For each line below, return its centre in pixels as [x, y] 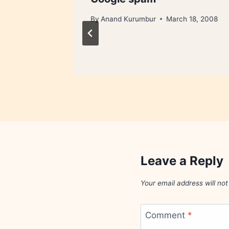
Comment [166, 215]
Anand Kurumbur [129, 19]
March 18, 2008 [192, 19]
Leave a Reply [182, 161]
